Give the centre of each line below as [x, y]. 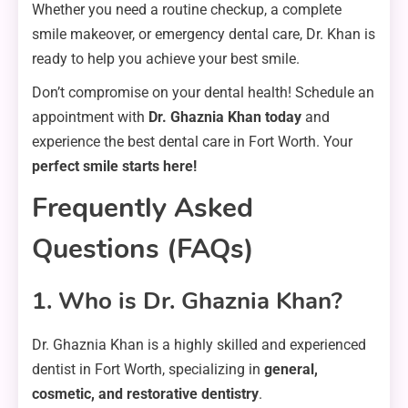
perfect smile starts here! [114, 167]
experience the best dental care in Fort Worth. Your [192, 142]
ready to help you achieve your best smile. [166, 59]
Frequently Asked [143, 209]
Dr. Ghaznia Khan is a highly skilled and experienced [199, 345]
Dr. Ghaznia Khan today [225, 117]
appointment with [90, 117]
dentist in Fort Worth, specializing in [148, 370]
